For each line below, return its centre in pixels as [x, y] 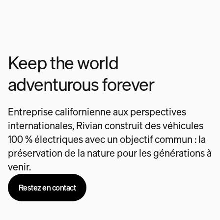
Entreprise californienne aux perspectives [97, 112]
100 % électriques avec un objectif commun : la [107, 139]
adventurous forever [81, 84]
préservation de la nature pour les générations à [110, 153]
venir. [19, 167]
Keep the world [63, 63]
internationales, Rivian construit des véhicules [106, 125]
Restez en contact [47, 188]
